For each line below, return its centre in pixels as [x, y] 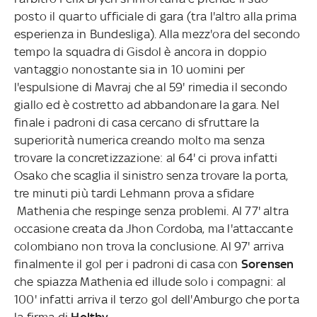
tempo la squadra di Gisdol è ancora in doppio [140, 51]
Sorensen [267, 264]
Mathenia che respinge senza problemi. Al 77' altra [152, 211]
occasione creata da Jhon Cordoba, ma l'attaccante [154, 228]
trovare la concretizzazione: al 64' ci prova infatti [146, 157]
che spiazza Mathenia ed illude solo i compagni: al [150, 281]
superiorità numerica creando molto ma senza [140, 140]
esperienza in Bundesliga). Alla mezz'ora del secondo [157, 34]
